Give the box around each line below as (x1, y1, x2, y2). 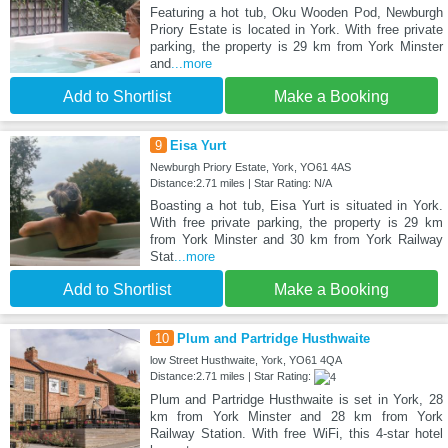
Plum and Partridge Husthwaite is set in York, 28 (149, 392, 443, 408)
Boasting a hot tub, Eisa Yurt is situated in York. (149, 198, 443, 214)
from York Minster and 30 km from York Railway (149, 232, 443, 248)
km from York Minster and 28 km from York (149, 409, 443, 425)
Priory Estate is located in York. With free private (149, 22, 443, 38)
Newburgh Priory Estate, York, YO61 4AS (149, 161, 351, 174)
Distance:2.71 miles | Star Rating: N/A (149, 177, 332, 190)
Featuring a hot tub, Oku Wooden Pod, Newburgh (149, 5, 443, 21)
